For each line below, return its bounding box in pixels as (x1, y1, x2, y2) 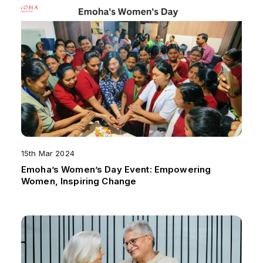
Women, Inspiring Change (21, 176, 137, 187)
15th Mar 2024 (21, 149, 75, 159)
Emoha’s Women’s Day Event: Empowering (21, 164, 211, 176)
